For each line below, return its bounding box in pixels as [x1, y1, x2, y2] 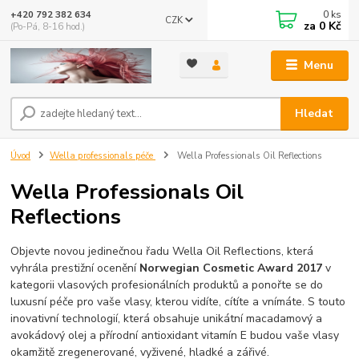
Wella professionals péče [50, 150, 155, 163]
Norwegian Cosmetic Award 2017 [139, 260, 323, 276]
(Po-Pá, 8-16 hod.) [10, 20, 86, 33]
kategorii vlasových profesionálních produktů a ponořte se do [10, 277, 324, 293]
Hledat [295, 106, 334, 122]
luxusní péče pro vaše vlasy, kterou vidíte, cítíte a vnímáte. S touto [10, 294, 346, 310]
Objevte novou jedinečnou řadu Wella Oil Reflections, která [10, 244, 314, 260]
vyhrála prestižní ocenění [10, 260, 140, 276]
